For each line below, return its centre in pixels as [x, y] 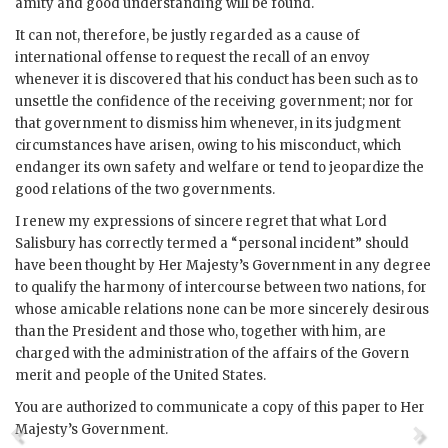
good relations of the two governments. [145, 190]
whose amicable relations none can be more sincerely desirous [222, 310]
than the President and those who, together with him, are [200, 332]
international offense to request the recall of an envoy [192, 58]
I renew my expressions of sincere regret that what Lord [201, 222]
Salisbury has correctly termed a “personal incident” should [212, 244]
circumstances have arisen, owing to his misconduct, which [208, 146]
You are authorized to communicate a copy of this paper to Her [220, 408]
